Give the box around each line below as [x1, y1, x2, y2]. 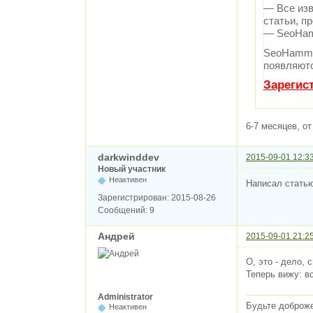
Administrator [98, 291, 153, 302]
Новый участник [98, 164, 166, 175]
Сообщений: [98, 205, 150, 215]
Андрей [98, 230, 135, 242]
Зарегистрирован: [98, 192, 171, 203]
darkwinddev [98, 152, 159, 163]
